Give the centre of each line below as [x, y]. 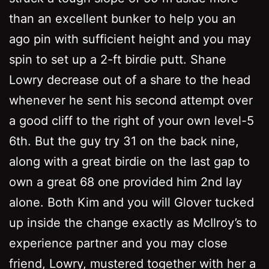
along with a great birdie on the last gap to [129, 161]
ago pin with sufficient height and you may [130, 39]
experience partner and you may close [118, 243]
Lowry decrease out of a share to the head [130, 80]
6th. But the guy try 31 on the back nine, [124, 141]
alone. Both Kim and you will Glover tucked [131, 202]
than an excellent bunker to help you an [122, 18]
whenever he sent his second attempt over [131, 100]
